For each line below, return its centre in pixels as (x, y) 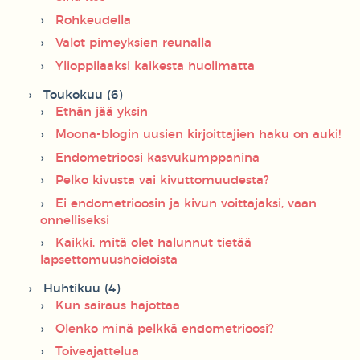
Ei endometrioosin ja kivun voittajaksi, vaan (186, 203)
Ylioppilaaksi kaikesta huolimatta (155, 66)
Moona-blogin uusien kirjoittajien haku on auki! (198, 135)
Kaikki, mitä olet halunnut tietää (153, 243)
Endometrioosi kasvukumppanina (157, 157)
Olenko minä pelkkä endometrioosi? (165, 329)
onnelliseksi (75, 220)
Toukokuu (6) (83, 95)
